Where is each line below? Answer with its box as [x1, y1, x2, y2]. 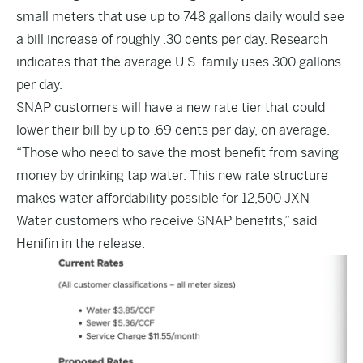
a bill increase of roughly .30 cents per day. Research [16, 32, 327, 47]
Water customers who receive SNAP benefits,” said [16, 213, 317, 228]
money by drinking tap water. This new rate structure [16, 168, 328, 183]
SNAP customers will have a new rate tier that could [16, 100, 325, 115]
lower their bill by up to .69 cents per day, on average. [16, 122, 330, 138]
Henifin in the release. [16, 236, 145, 251]
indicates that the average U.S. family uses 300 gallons [16, 54, 341, 70]
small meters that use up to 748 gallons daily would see [16, 9, 344, 24]
